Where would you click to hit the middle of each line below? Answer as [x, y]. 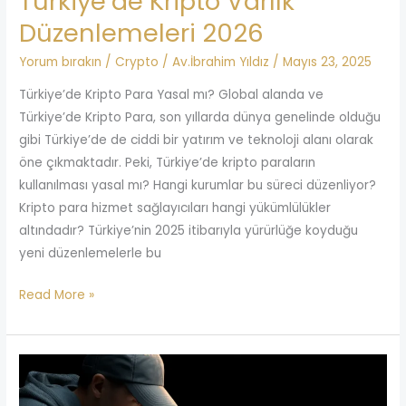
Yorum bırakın [61, 63]
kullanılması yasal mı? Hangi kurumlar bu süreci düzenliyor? [198, 186]
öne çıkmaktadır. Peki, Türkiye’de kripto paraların [168, 163]
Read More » [57, 295]
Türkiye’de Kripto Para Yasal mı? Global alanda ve [172, 95]
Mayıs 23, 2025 [328, 63]
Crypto [137, 63]
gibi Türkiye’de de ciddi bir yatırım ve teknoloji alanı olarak [197, 140]
